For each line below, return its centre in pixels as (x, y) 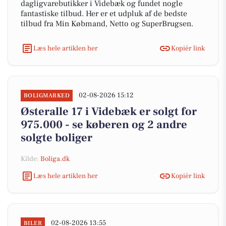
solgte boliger (56, 138)
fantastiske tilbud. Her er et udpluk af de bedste (104, 14)
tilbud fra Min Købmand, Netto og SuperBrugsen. (107, 24)
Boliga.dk (55, 159)
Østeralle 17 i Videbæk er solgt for (109, 111)
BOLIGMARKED (47, 96)
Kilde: (31, 159)
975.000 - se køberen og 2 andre (104, 125)
